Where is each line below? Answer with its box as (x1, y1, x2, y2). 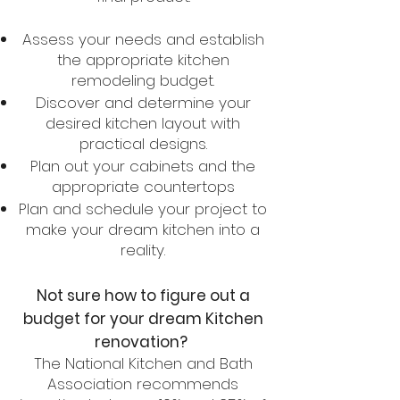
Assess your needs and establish (21, 29, 264, 50)
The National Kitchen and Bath (33, 353, 253, 374)
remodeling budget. (71, 70, 214, 91)
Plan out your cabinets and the (30, 155, 255, 177)
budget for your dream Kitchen (22, 308, 263, 329)
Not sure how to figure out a (36, 285, 250, 306)
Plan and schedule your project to (19, 198, 267, 220)
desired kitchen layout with (46, 112, 240, 134)
